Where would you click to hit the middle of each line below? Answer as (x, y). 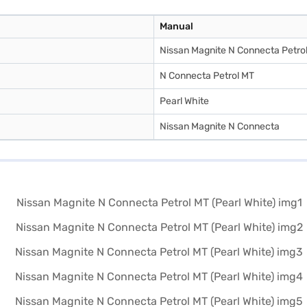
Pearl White (184, 101)
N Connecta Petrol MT (207, 76)
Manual (176, 26)
